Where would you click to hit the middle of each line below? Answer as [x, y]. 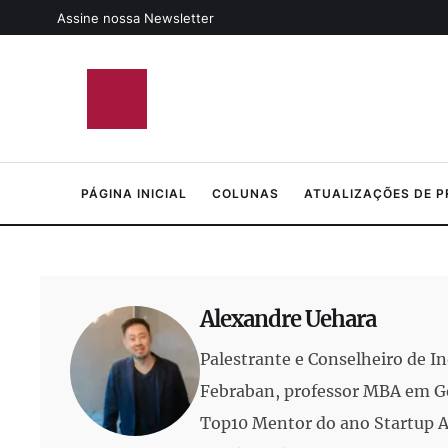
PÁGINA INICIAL [133, 193]
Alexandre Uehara [288, 319]
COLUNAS [245, 193]
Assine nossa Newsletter [135, 17]
